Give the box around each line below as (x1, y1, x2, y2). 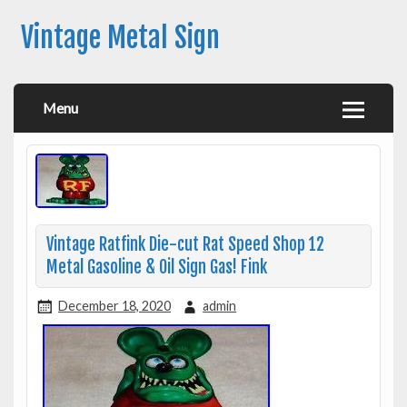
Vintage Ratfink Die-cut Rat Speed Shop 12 (45, 233, 324, 255)
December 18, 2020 (57, 297, 171, 313)
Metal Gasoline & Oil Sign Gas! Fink (45, 256, 267, 278)
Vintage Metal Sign (20, 20, 220, 56)
